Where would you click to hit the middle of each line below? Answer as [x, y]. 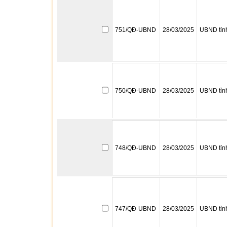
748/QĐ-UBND [136, 148]
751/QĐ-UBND [136, 30]
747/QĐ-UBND [136, 209]
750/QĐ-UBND [136, 91]
